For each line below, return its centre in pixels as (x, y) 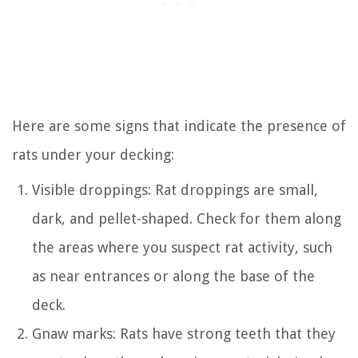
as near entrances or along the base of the (173, 276)
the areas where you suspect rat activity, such (182, 247)
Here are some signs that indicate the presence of (179, 125)
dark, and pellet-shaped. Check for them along (187, 218)
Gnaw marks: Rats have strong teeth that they (184, 333)
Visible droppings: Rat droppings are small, (175, 189)
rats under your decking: (93, 154)
